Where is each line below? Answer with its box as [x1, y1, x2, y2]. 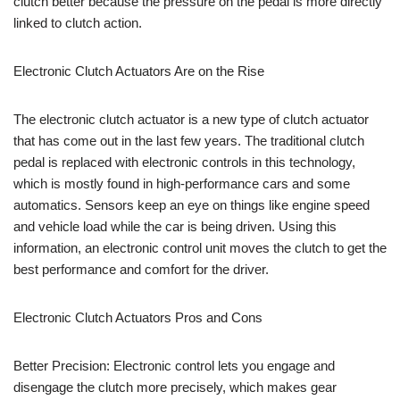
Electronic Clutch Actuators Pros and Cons [13, 309, 262, 325]
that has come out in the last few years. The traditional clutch [13, 132, 364, 148]
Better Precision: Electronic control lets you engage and [13, 357, 335, 373]
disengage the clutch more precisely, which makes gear [13, 379, 337, 395]
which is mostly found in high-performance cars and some [13, 175, 350, 191]
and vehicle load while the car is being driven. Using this [13, 218, 337, 234]
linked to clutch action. [13, 14, 142, 30]
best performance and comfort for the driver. [13, 261, 269, 277]
